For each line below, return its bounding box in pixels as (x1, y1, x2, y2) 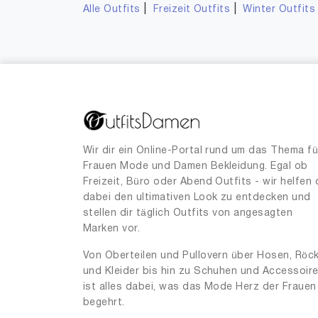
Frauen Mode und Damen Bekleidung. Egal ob (83, 162, 308, 171)
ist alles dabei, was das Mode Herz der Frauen (83, 283, 317, 292)
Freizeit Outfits (153, 5, 231, 14)
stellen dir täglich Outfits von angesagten (83, 209, 293, 218)
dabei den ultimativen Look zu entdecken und (83, 193, 311, 202)
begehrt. (83, 298, 125, 307)
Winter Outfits (243, 5, 316, 14)
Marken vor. (83, 224, 141, 234)
